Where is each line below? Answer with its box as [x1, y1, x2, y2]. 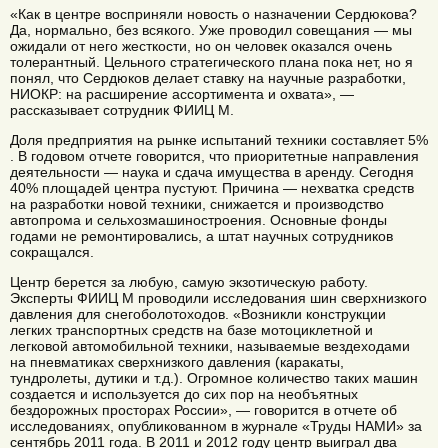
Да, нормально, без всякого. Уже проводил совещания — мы [10, 21, 412, 38]
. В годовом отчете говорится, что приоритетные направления [10, 147, 419, 164]
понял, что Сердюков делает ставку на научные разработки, [10, 69, 406, 86]
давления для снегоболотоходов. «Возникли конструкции [10, 306, 386, 323]
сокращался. [10, 243, 94, 260]
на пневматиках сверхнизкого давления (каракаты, [10, 354, 344, 371]
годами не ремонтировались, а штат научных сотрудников [10, 227, 393, 244]
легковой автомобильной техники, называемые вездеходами [10, 338, 410, 355]
